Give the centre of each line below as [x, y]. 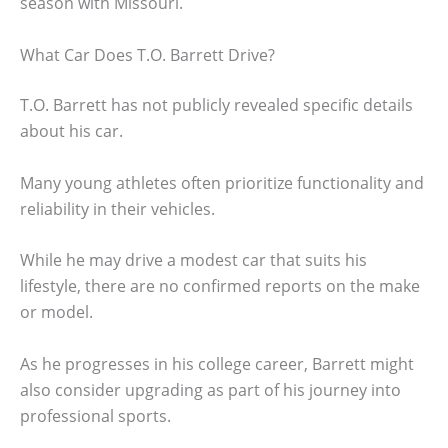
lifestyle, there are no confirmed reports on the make [220, 286]
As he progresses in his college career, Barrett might [217, 363]
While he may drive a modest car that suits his [193, 260]
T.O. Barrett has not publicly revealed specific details [216, 105]
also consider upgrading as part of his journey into [210, 389]
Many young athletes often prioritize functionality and [222, 182]
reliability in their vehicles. [117, 208]
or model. [56, 312]
